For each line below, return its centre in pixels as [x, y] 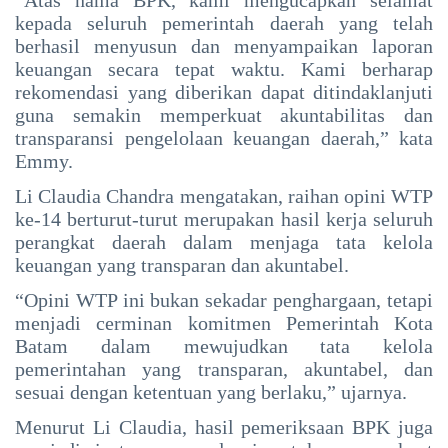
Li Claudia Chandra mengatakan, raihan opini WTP [224, 195]
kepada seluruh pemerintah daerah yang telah [224, 22]
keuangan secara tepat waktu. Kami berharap [224, 68]
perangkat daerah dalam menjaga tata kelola [224, 241]
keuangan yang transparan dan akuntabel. [182, 264]
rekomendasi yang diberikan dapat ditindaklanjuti [224, 91]
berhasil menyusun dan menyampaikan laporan [224, 45]
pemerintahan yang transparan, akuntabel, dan [224, 368]
